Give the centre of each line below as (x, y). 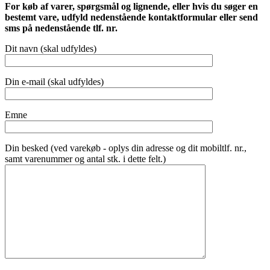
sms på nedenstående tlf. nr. (61, 28)
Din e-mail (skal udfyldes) (54, 81)
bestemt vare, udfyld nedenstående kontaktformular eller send (131, 17)
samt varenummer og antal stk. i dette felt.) (85, 159)
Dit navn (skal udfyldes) (51, 48)
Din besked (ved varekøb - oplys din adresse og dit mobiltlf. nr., (126, 148)
